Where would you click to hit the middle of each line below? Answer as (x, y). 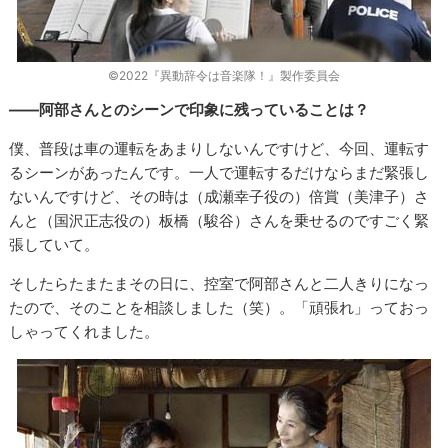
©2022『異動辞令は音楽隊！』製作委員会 (224, 75)
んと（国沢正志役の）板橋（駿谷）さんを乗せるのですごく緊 (219, 220)
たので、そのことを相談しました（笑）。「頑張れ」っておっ (219, 307)
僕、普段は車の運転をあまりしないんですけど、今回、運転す (219, 148)
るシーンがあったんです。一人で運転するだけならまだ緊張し (219, 172)
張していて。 (54, 244)
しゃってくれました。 (84, 331)
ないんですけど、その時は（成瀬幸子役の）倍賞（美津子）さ (219, 196)
